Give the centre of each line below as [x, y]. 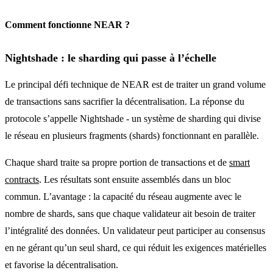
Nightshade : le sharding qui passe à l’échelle [111, 58]
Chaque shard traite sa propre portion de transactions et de [117, 162]
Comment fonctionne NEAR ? [67, 24]
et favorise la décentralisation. [62, 264]
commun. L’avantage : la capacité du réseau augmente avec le [123, 196]
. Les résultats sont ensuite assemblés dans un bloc [135, 179]
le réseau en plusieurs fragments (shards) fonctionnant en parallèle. [132, 135]
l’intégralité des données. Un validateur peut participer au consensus [135, 230]
